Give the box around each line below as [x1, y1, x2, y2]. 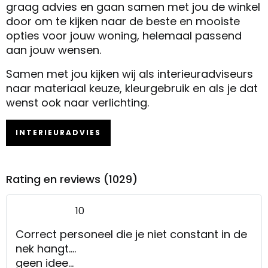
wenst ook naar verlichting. [6, 95, 149, 110]
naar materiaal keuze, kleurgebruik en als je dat [6, 80, 258, 96]
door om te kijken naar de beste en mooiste [6, 13, 240, 29]
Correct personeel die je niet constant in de [16, 226, 247, 242]
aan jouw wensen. [6, 42, 101, 57]
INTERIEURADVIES [16, 127, 101, 138]
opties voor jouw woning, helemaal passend [6, 28, 242, 43]
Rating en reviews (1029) [6, 171, 138, 187]
